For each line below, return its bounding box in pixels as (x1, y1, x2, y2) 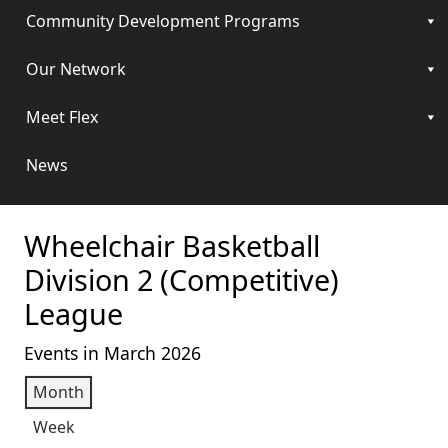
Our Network (26, 58, 126, 80)
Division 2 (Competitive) (24, 260, 339, 299)
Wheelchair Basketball (24, 226, 320, 265)
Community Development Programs (26, 10, 300, 32)
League (24, 294, 123, 333)
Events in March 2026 (24, 341, 201, 365)
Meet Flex (26, 106, 98, 128)
